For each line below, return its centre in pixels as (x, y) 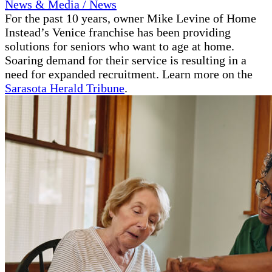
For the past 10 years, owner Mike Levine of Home (131, 18)
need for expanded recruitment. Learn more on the (129, 74)
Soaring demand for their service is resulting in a (126, 60)
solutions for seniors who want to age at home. (120, 46)
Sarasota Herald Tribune (65, 88)
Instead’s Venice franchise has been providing (118, 32)
